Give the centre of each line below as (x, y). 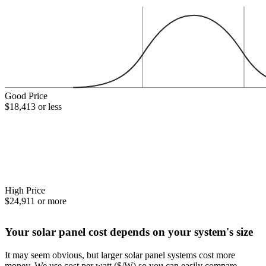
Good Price (26, 96)
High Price (25, 190)
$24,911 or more (36, 201)
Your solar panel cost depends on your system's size (129, 232)
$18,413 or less (33, 107)
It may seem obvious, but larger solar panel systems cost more (120, 255)
